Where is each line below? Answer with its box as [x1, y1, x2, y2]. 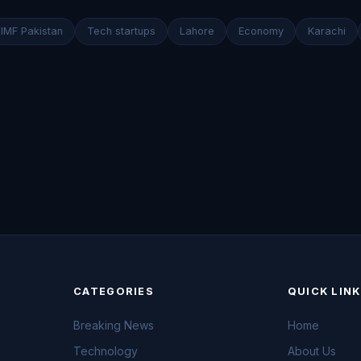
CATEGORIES [73, 285, 154, 297]
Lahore [179, 25, 214, 37]
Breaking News [73, 318, 155, 332]
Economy [238, 25, 284, 37]
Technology [73, 344, 139, 358]
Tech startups [86, 25, 156, 37]
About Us [287, 344, 336, 358]
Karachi [307, 25, 346, 37]
